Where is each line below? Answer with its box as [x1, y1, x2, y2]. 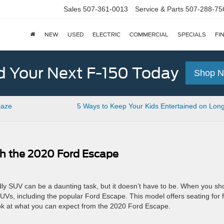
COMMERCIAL [129, 31, 168, 38]
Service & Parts [135, 5, 183, 13]
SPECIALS [177, 31, 206, 38]
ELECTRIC [92, 31, 120, 38]
